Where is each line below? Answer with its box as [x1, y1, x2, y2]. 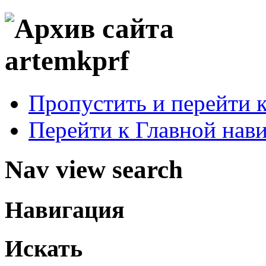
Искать [5, 235, 83, 262]
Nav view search [5, 155, 183, 183]
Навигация [5, 196, 125, 223]
